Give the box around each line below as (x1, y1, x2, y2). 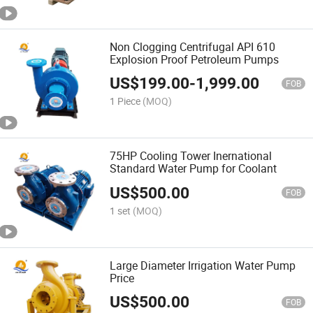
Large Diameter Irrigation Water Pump (110, 257, 296, 273)
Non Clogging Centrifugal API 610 (110, 39, 276, 55)
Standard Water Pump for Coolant (110, 161, 277, 177)
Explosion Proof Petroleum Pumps (110, 52, 279, 68)
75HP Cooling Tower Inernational (110, 148, 272, 164)
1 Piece (110, 94, 141, 108)
